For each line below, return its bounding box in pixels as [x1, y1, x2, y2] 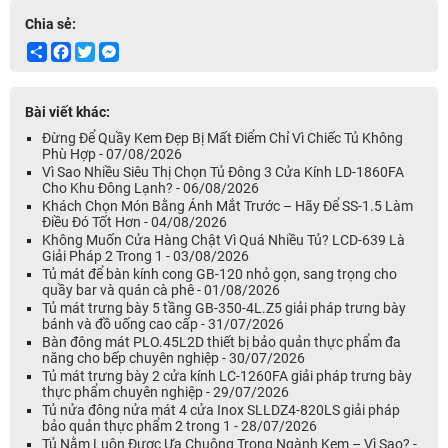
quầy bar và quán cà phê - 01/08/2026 [42, 282, 280, 298]
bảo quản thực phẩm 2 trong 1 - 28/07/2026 [42, 418, 317, 434]
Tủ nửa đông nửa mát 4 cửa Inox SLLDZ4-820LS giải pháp [42, 402, 400, 418]
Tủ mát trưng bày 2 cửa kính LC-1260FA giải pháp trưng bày [42, 368, 412, 384]
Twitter [95, 42, 139, 58]
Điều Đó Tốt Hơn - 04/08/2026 [42, 214, 227, 230]
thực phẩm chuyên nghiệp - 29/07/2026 [42, 384, 289, 400]
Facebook [71, 42, 132, 58]
